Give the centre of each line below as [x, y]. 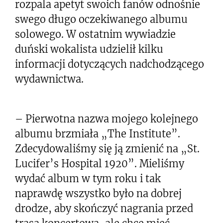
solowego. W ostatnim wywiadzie [95, 34]
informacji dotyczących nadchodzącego [110, 64]
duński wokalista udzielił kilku [89, 49]
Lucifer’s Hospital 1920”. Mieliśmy [100, 163]
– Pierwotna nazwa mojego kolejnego [107, 118]
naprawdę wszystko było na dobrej [98, 193]
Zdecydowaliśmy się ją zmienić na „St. [107, 148]
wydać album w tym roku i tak [88, 178]
